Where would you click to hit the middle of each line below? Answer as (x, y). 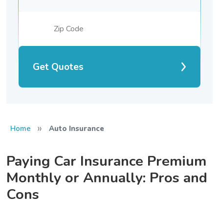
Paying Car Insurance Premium (107, 161)
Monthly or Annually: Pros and (107, 178)
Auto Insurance (76, 129)
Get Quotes (58, 67)
